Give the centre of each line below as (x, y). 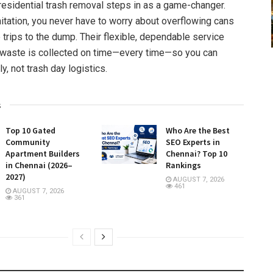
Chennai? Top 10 (196, 153)
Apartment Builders (43, 153)
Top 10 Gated (30, 130)
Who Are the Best (197, 130)
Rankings (183, 165)
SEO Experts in (193, 142)
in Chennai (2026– (39, 165)
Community (28, 142)
